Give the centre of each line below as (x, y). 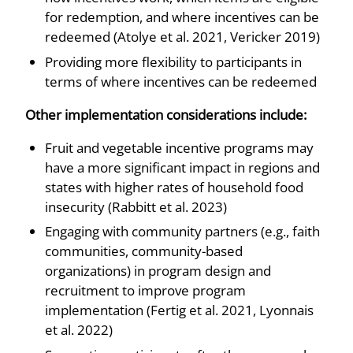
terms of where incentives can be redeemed (181, 81)
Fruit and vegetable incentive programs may (179, 147)
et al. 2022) (79, 330)
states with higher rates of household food (174, 187)
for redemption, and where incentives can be (182, 17)
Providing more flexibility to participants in (173, 61)
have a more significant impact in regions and (182, 167)
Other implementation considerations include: (166, 114)
